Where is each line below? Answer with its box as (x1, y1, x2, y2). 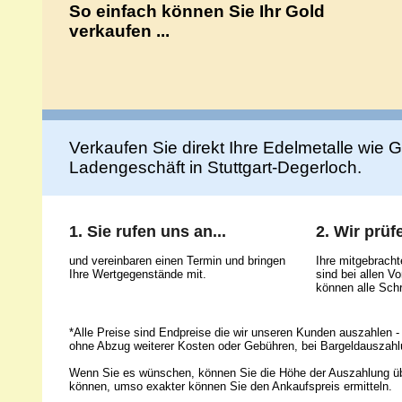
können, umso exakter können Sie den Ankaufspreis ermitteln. (68, 380, 392, 393)
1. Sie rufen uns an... (68, 223, 226, 240)
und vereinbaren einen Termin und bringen (68, 254, 285, 267)
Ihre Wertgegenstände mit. (68, 267, 206, 281)
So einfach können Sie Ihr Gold (68, 2, 325, 21)
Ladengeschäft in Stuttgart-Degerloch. (68, 158, 362, 177)
